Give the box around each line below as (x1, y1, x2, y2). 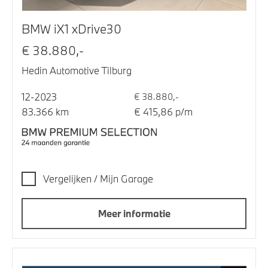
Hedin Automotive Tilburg (22, 63, 132, 77)
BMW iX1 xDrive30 (22, 20, 121, 37)
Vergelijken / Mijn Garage (43, 172, 153, 185)
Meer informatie (98, 206, 170, 220)
